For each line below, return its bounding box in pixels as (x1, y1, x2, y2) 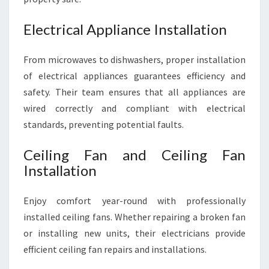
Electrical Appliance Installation (23, 20, 227, 38)
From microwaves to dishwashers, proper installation (23, 53, 246, 65)
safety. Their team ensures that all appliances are (23, 86, 246, 98)
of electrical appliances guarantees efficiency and (23, 70, 246, 82)
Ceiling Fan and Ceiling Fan (23, 146, 246, 163)
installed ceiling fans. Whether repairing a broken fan (23, 211, 246, 223)
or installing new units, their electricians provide (23, 227, 246, 239)
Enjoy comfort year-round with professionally (23, 195, 246, 207)
